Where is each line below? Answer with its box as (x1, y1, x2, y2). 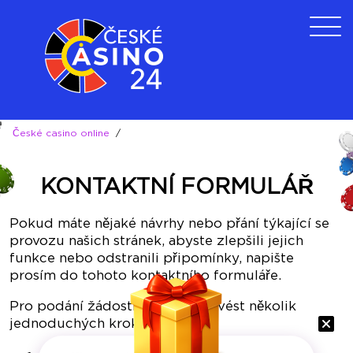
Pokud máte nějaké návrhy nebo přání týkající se (9, 217, 329, 230)
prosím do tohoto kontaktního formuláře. (9, 269, 281, 282)
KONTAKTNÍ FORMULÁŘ (39, 177, 314, 197)
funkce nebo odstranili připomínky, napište (9, 252, 294, 265)
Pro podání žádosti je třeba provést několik (9, 300, 296, 313)
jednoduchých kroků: (9, 318, 149, 330)
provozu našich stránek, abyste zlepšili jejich (9, 235, 303, 247)
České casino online (13, 129, 110, 138)
